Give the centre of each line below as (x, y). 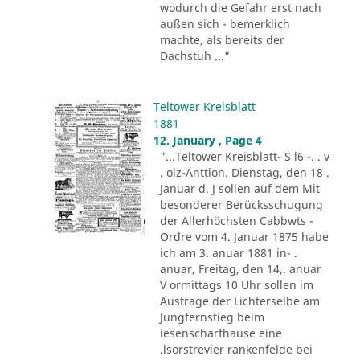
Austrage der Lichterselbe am (239, 301)
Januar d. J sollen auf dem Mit (239, 188)
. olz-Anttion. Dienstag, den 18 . (244, 172)
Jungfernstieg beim (212, 317)
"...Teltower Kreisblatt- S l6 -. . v (244, 156)
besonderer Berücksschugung (241, 204)
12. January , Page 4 (207, 140)
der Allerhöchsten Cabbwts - (236, 220)
